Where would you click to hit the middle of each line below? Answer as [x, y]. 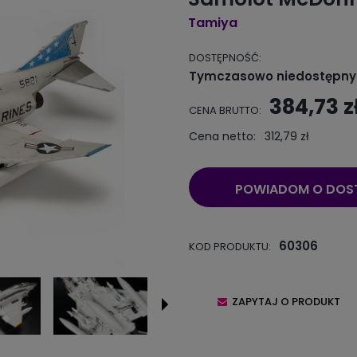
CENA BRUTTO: [225, 111]
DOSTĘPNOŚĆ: [225, 58]
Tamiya [212, 23]
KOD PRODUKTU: [229, 247]
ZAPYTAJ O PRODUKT [286, 302]
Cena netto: [222, 137]
